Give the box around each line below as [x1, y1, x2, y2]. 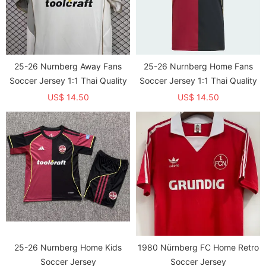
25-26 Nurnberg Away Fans [14, 61, 122, 71]
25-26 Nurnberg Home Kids [14, 242, 122, 252]
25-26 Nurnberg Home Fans [143, 61, 253, 71]
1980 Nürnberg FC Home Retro [137, 242, 259, 252]
